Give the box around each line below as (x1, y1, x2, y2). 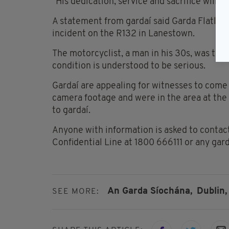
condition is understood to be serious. (52, 61, 205, 72)
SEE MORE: (52, 188, 99, 196)
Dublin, (197, 187, 227, 197)
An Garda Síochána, (107, 187, 192, 197)
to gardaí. (52, 106, 90, 116)
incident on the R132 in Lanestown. (52, 29, 195, 39)
